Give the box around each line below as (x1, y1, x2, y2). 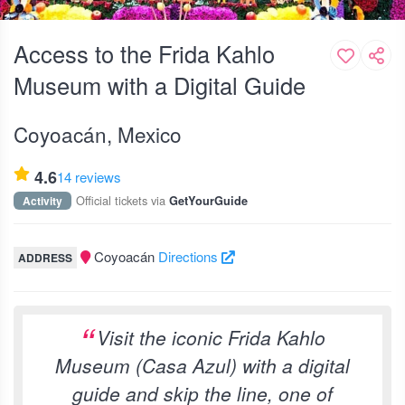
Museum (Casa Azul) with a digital (55, 352, 350, 379)
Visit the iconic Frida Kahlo (97, 324, 325, 351)
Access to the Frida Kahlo (14, 37, 275, 70)
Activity (23, 193, 62, 209)
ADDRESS (18, 250, 72, 266)
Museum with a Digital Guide (14, 69, 306, 101)
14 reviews (57, 167, 121, 186)
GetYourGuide (169, 193, 248, 209)
